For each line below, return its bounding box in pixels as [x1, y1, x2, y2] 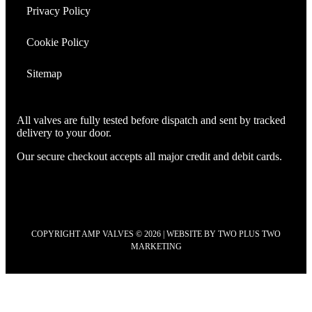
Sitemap [26, 67, 62, 79]
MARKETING [130, 241, 182, 251]
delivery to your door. [17, 126, 111, 139]
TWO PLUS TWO [218, 228, 281, 239]
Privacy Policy [26, 4, 91, 17]
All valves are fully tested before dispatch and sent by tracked [17, 114, 286, 126]
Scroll [5, 272, 31, 285]
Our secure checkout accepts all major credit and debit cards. [17, 150, 282, 162]
